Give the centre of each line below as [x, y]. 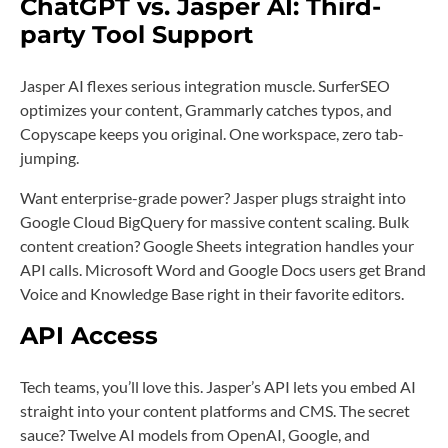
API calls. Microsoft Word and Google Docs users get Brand [223, 269]
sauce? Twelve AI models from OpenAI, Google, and [195, 434]
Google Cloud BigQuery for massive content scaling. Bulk [214, 221]
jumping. [49, 157]
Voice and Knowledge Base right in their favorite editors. [212, 293]
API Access [89, 335]
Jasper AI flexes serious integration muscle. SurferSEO [205, 85]
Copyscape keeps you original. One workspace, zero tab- [212, 133]
